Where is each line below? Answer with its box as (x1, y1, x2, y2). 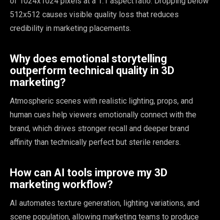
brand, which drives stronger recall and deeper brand (10, 124, 189, 134)
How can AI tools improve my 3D (10, 166, 167, 179)
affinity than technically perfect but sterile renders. (10, 137, 181, 147)
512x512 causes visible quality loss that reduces (10, 10, 179, 20)
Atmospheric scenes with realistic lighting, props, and (10, 96, 193, 106)
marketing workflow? (10, 178, 113, 191)
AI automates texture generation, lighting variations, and (10, 198, 199, 208)
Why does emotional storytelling (10, 53, 167, 65)
